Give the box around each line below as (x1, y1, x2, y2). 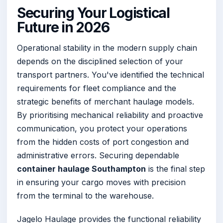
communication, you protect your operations (17, 123, 187, 133)
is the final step (146, 163, 205, 174)
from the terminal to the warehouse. (17, 190, 154, 201)
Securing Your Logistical (17, 4, 170, 21)
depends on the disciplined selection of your (17, 56, 183, 66)
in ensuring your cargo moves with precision (17, 177, 186, 187)
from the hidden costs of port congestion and (17, 136, 189, 147)
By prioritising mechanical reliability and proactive (17, 110, 203, 120)
